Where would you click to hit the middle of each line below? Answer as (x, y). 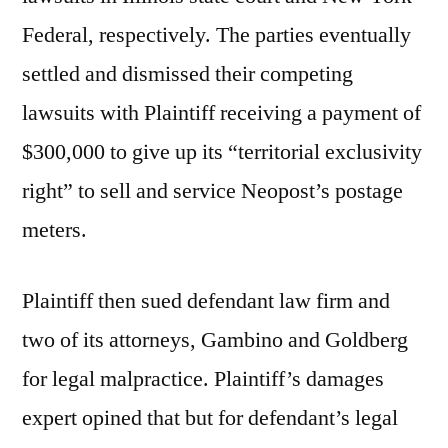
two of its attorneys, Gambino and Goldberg (215, 340)
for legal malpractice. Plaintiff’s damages (203, 379)
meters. (54, 230)
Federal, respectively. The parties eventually (216, 35)
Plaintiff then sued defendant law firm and (206, 301)
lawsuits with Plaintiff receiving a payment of (221, 113)
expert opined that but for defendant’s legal (210, 418)
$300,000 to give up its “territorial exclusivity (222, 152)
